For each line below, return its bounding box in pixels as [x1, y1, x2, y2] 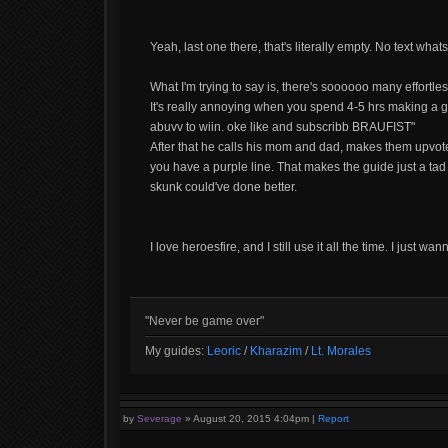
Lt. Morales [311, 344, 371, 358]
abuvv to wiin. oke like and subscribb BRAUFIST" [150, 120, 415, 134]
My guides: [145, 344, 207, 358]
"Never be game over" [145, 314, 264, 328]
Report [318, 413, 349, 424]
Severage [137, 413, 182, 424]
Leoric [207, 344, 241, 358]
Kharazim [250, 344, 302, 358]
